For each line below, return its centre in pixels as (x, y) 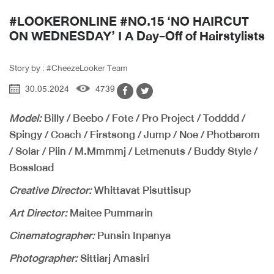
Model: (25, 118)
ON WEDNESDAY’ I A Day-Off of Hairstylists (137, 36)
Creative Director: (50, 191)
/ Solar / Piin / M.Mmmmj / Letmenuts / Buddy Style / (133, 151)
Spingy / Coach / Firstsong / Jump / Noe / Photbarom (135, 135)
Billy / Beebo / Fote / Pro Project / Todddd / (143, 118)
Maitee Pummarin (110, 213)
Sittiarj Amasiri (113, 258)
